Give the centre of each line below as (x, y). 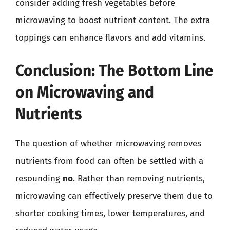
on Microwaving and (85, 92)
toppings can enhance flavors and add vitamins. (110, 38)
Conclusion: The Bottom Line (114, 71)
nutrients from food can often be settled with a (109, 161)
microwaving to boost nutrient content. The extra (113, 20)
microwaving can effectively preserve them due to (114, 196)
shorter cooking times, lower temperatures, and (110, 213)
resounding (39, 178)
